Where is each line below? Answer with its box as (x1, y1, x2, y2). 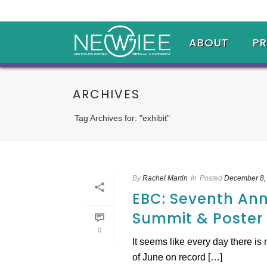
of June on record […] (132, 252, 222, 262)
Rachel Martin (142, 174, 188, 182)
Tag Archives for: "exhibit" (74, 113, 170, 123)
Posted (200, 174, 222, 182)
